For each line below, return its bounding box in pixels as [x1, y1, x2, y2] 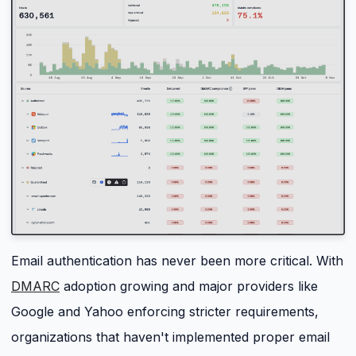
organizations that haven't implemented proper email [11, 329, 330, 346]
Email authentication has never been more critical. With [11, 253, 343, 269]
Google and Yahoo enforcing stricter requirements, [11, 304, 319, 320]
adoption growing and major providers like [60, 278, 318, 295]
